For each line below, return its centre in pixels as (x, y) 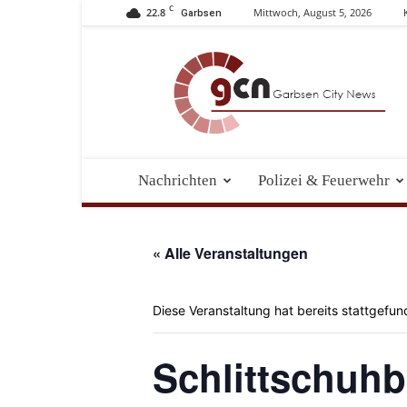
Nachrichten (178, 180)
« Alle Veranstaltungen (230, 253)
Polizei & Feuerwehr (324, 180)
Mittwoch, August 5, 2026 (313, 12)
